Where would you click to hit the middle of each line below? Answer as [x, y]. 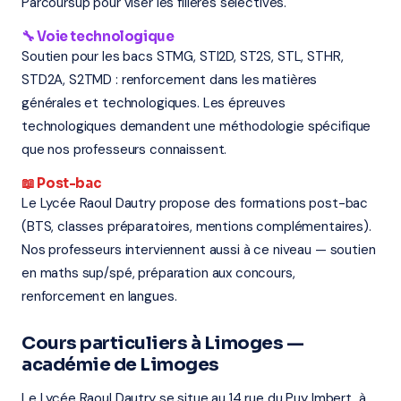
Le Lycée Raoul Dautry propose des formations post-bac [195, 203]
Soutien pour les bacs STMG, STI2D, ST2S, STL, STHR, [183, 56]
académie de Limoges [120, 365]
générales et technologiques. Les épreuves [154, 103]
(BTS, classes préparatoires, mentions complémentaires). [196, 226]
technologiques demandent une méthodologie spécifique [196, 126]
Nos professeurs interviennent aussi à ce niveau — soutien [199, 250]
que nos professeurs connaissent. [124, 149]
